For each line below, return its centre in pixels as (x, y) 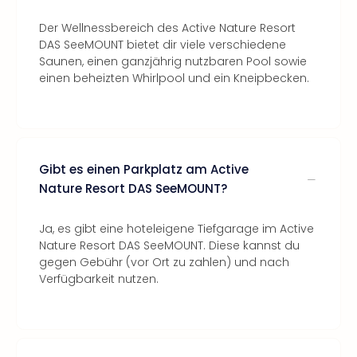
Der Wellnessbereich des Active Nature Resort (167, 28)
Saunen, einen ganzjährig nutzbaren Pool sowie (173, 61)
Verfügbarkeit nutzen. (99, 279)
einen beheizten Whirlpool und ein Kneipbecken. (174, 78)
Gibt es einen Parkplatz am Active (144, 169)
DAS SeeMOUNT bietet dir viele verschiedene (163, 45)
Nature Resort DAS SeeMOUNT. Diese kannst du (169, 245)
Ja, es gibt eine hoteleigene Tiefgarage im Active (177, 229)
